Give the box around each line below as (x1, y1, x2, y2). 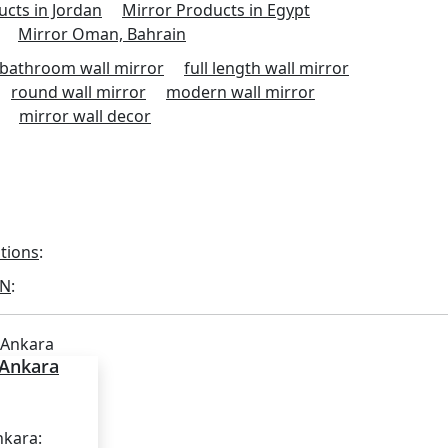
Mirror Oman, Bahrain (18, 22, 186, 45)
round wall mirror (11, 80, 146, 103)
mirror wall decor (19, 104, 151, 127)
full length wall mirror (184, 56, 349, 79)
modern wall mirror (166, 80, 315, 103)
